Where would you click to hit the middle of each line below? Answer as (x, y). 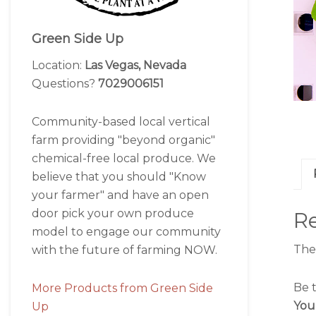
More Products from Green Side (122, 288)
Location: (58, 66)
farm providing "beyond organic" (123, 140)
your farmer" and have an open (120, 195)
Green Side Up (78, 39)
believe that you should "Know (119, 177)
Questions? (65, 84)
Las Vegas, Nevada (135, 66)
